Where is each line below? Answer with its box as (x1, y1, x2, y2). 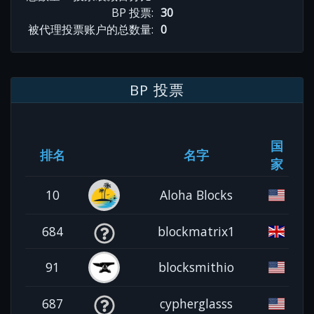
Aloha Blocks (160, 186, 233, 203)
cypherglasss (160, 294, 233, 312)
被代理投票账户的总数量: (28, 21, 153, 37)
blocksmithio (158, 258, 234, 275)
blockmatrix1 (158, 222, 235, 240)
